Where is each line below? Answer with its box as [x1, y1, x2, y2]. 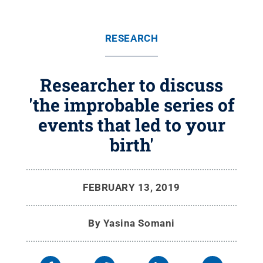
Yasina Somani [103, 217, 175, 229]
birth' [109, 133, 154, 156]
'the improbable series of [28, 93, 235, 116]
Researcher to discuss [40, 73, 223, 96]
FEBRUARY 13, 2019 [83, 181, 180, 193]
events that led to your [38, 113, 225, 136]
